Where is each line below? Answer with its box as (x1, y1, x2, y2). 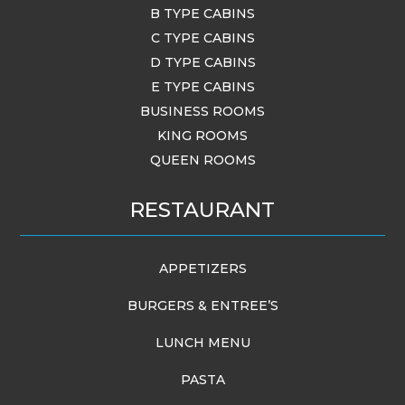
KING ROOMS (157, 127, 248, 144)
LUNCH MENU (155, 334, 250, 351)
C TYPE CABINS (150, 29, 255, 46)
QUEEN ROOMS (149, 151, 256, 168)
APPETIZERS (158, 259, 247, 277)
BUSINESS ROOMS (140, 102, 265, 119)
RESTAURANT (130, 196, 275, 222)
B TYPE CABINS (150, 5, 255, 22)
